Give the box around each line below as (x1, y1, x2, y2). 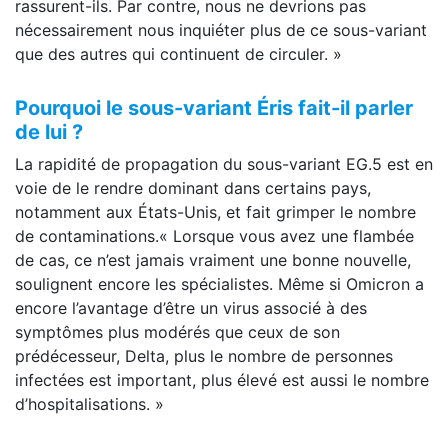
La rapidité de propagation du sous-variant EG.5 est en (15, 154, 433, 175)
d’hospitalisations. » (15, 394, 164, 415)
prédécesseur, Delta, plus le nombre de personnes (15, 346, 393, 367)
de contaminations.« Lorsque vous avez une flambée (15, 226, 414, 247)
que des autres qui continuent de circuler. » (15, 44, 342, 65)
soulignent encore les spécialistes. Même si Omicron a (15, 274, 424, 295)
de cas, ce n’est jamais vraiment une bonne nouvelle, (15, 250, 411, 271)
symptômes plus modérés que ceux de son (15, 322, 340, 343)
